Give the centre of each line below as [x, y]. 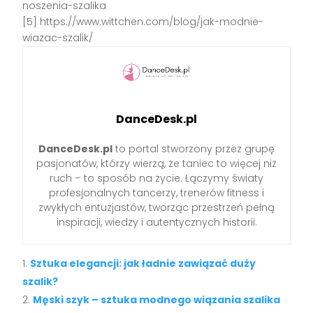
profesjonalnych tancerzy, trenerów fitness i [156, 192]
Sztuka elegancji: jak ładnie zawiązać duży [143, 263]
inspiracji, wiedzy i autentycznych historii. [156, 222]
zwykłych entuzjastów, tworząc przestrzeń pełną [156, 207]
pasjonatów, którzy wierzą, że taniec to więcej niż [156, 163]
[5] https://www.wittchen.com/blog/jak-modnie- [143, 21]
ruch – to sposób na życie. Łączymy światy [156, 178]
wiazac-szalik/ [58, 37]
